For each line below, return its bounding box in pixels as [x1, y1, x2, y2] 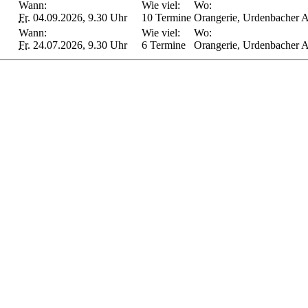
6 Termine [142, 38, 186, 51]
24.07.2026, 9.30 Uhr [30, 38, 127, 51]
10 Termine [142, 11, 191, 23]
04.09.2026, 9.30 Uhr [30, 11, 127, 23]
